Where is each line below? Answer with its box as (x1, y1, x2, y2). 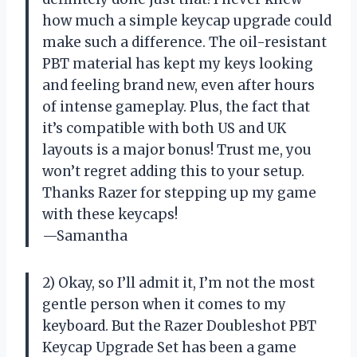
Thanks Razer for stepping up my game (42, 183, 316, 202)
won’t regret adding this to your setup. (42, 162, 304, 180)
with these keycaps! (42, 205, 178, 223)
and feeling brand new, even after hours (42, 76, 315, 94)
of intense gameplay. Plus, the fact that (42, 97, 310, 116)
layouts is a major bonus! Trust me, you (42, 140, 312, 159)
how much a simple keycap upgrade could (42, 11, 331, 29)
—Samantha (42, 226, 127, 245)
